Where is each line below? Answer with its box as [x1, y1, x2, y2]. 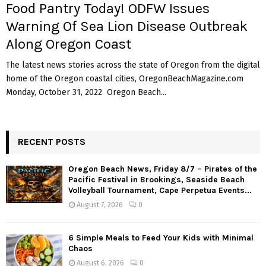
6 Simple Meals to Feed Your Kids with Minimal [68, 232, 254, 243]
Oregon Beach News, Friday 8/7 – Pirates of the [68, 163, 257, 174]
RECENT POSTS [18, 135, 85, 147]
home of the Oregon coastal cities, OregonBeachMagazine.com [6, 73, 243, 84]
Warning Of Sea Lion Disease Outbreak [6, 17, 248, 34]
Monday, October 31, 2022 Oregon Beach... [6, 87, 166, 97]
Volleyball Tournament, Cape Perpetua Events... [68, 185, 252, 195]
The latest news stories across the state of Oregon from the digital [6, 59, 260, 70]
